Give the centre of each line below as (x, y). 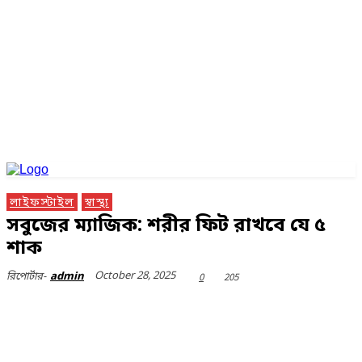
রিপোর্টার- (26, 276)
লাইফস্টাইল (42, 203)
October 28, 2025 (135, 276)
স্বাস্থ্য (97, 203)
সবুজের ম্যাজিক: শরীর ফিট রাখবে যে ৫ (166, 226)
